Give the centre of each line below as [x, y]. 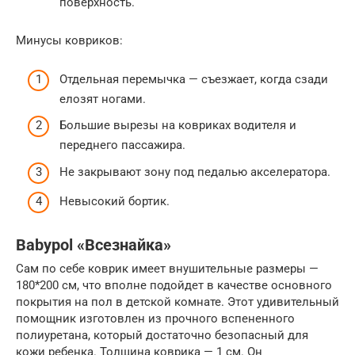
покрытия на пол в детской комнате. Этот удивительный [177, 302]
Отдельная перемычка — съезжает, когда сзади [194, 79]
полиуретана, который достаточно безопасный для [162, 336]
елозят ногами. [103, 99]
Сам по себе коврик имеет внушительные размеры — [167, 269]
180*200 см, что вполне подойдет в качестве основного [174, 286]
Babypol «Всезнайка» [94, 245]
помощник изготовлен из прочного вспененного [155, 319]
